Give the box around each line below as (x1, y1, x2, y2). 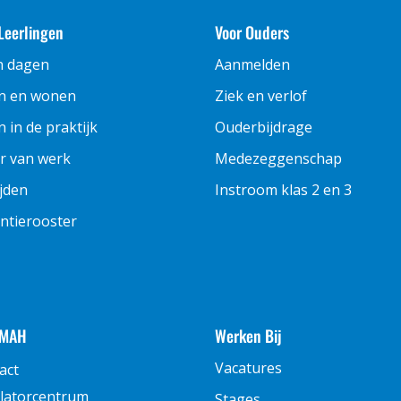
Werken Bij (215, 324, 283, 347)
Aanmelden (215, 54, 291, 74)
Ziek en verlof (215, 85, 308, 106)
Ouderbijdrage (215, 116, 313, 137)
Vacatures (215, 358, 283, 378)
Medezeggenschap (215, 148, 343, 168)
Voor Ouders (215, 20, 290, 44)
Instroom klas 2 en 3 (215, 179, 353, 200)
